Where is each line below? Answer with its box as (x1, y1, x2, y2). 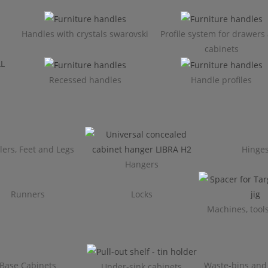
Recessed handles (48, 74, 121, 86)
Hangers (124, 158, 159, 170)
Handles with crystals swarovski (22, 28, 148, 39)
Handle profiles (191, 74, 252, 86)
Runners (11, 188, 45, 200)
